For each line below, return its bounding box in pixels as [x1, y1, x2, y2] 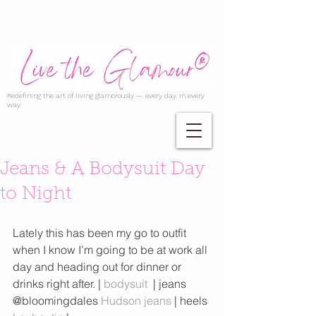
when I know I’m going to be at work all [13, 243, 210, 257]
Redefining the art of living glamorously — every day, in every [7, 92, 205, 99]
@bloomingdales [13, 293, 101, 308]
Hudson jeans [101, 293, 171, 308]
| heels [171, 293, 210, 308]
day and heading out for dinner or [13, 260, 184, 274]
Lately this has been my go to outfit [13, 226, 189, 240]
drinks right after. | [13, 276, 104, 291]
